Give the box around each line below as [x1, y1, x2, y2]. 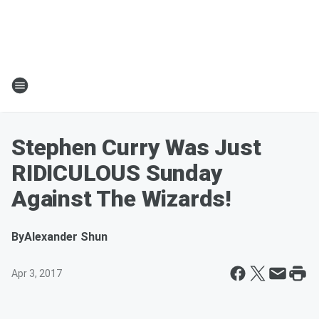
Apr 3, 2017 [11, 268, 62, 279]
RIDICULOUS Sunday [11, 159, 223, 187]
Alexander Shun [24, 230, 108, 244]
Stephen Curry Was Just [11, 134, 261, 161]
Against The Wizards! [11, 185, 231, 212]
